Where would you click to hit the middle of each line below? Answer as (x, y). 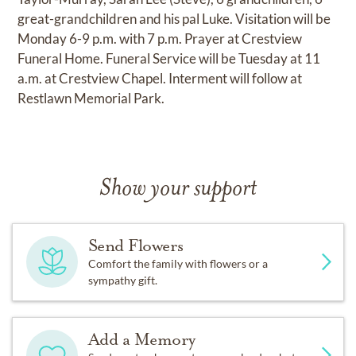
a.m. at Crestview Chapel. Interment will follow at (160, 78)
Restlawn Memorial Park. (91, 98)
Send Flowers (135, 245)
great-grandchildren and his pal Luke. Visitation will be (174, 18)
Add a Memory (141, 339)
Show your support (178, 189)
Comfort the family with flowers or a (178, 263)
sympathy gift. (122, 280)
